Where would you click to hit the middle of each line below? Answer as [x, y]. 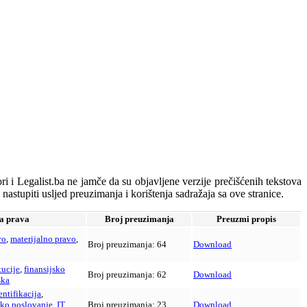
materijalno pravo [43, 239]
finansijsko [45, 269]
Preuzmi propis [246, 219]
